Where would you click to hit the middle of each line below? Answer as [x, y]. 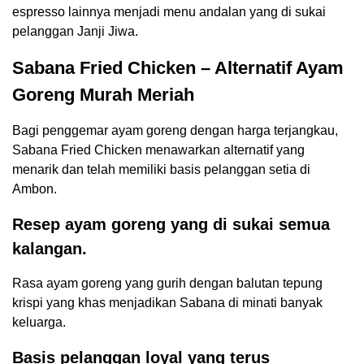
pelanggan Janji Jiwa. [75, 32]
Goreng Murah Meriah [103, 95]
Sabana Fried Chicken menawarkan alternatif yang [158, 150]
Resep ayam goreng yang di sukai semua [171, 225]
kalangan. [50, 249]
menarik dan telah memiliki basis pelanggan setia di [161, 170]
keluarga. [39, 323]
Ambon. [35, 189]
